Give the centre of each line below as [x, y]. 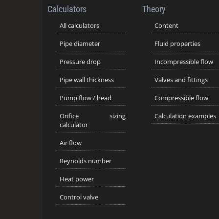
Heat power [77, 179]
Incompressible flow [184, 61]
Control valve [79, 197]
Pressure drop [80, 61]
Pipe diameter [80, 43]
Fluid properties [177, 43]
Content [166, 25]
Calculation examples [185, 116]
